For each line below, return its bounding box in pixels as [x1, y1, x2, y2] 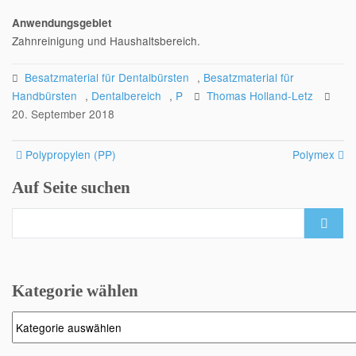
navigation [11, 163, 110, 188]
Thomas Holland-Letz [207, 87, 313, 104]
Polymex [289, 146, 338, 163]
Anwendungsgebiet [12, 14, 112, 30]
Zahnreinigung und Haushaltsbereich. [12, 32, 200, 48]
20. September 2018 [12, 106, 114, 122]
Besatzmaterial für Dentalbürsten [25, 69, 189, 86]
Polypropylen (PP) [22, 146, 116, 163]
